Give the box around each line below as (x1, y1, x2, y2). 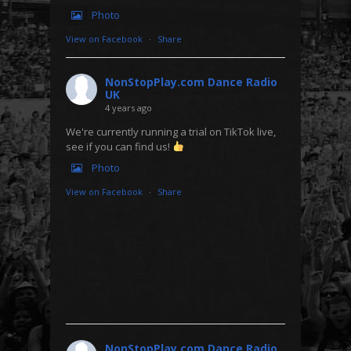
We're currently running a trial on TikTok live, (66, 124, 276, 139)
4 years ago (105, 101, 152, 114)
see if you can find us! (66, 139, 172, 154)
